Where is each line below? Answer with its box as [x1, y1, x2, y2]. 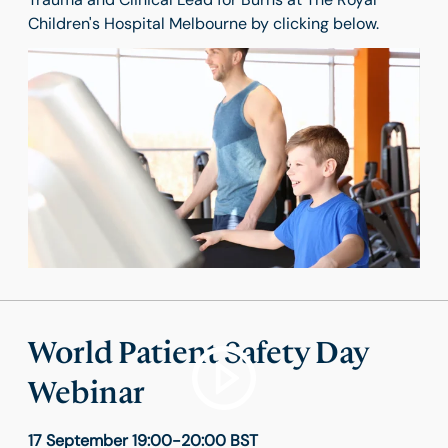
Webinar [28, 376, 145, 411]
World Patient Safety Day [28, 336, 369, 371]
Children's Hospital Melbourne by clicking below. [28, 12, 379, 34]
